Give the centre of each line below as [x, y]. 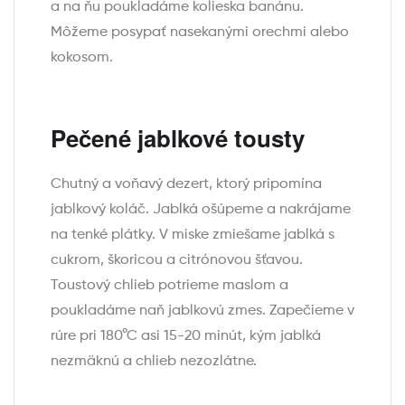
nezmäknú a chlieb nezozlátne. [154, 361]
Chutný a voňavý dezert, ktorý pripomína [186, 184]
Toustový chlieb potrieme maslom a [170, 285]
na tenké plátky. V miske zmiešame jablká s [193, 235]
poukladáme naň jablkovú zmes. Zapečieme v [202, 311]
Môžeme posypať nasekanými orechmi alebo [200, 33]
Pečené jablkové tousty [178, 137]
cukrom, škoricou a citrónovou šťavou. [177, 260]
